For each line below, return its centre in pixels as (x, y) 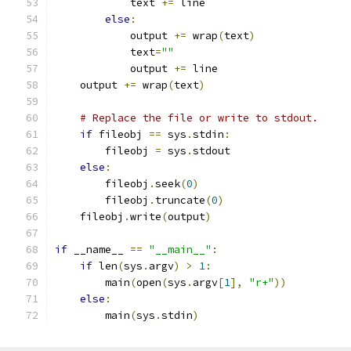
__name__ (99, 250)
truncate (180, 200)
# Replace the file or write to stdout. (199, 118)
